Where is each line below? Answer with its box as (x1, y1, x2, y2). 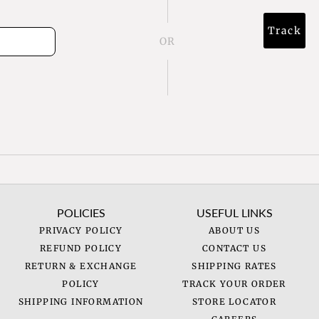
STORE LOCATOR (192, 296, 277, 308)
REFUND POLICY (39, 243, 122, 254)
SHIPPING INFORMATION (18, 296, 144, 308)
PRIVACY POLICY (38, 225, 123, 236)
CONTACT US (202, 243, 267, 254)
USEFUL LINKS (196, 206, 273, 220)
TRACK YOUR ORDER (182, 278, 286, 290)
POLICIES (56, 206, 105, 220)
